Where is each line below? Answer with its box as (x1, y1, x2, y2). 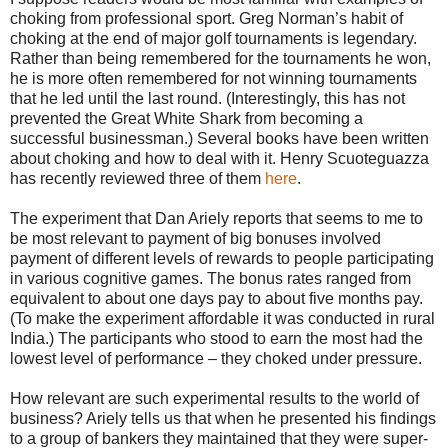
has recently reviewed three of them (10, 169, 265, 187)
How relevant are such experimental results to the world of (10, 389, 419, 407)
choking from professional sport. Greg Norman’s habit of (10, 9, 403, 27)
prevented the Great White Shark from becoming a (10, 109, 363, 127)
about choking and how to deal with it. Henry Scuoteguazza (10, 149, 429, 167)
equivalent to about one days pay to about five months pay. (10, 289, 423, 307)
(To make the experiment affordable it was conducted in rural (10, 309, 435, 327)
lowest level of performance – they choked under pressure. (10, 349, 422, 367)
